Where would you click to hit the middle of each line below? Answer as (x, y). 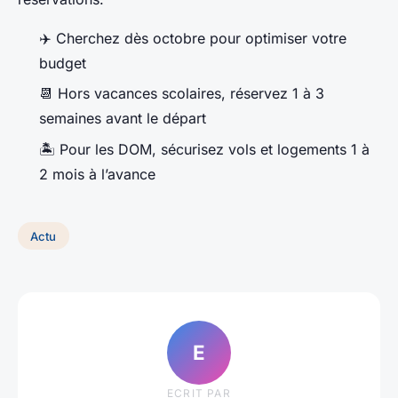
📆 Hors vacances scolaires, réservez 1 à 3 (182, 94)
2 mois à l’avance (97, 174)
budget (63, 64)
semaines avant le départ (123, 119)
